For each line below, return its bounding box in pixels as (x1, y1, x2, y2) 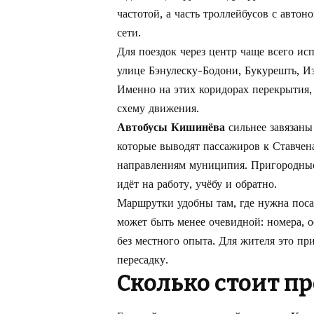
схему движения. (117, 101, 199, 115)
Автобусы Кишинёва (117, 120, 225, 134)
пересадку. (117, 252, 168, 266)
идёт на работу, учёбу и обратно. (117, 177, 277, 191)
